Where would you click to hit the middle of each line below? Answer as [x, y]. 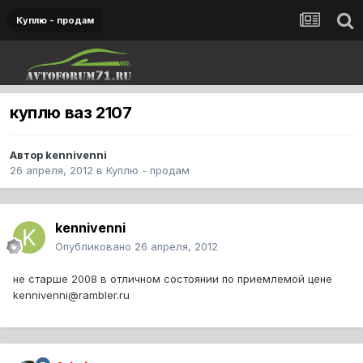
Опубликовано [95, 247]
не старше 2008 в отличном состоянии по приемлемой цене [173, 279]
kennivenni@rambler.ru [71, 295]
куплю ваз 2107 [71, 113]
